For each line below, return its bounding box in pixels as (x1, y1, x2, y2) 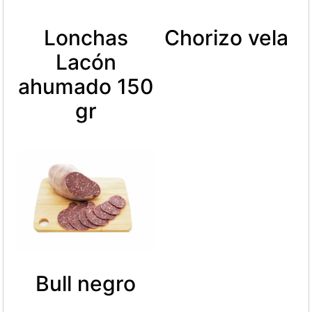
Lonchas (43, 24, 128, 50)
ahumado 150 (18, 73, 154, 99)
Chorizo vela (164, 24, 288, 50)
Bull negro (36, 271, 136, 297)
